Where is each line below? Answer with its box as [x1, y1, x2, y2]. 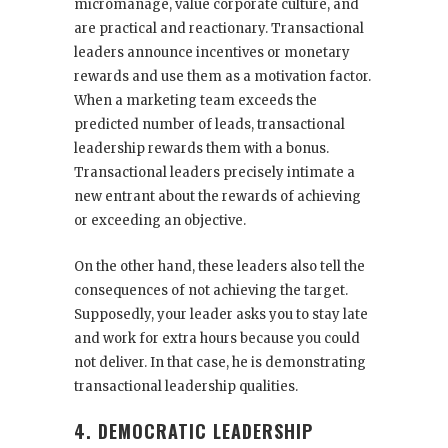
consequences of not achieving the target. [74, 282, 348, 299]
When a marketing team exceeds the [74, 92, 317, 109]
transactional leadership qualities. [74, 378, 301, 395]
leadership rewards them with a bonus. [74, 140, 329, 157]
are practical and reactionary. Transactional [74, 20, 364, 37]
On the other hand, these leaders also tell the [74, 258, 365, 275]
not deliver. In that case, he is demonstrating [74, 354, 366, 371]
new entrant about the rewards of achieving [74, 188, 361, 205]
